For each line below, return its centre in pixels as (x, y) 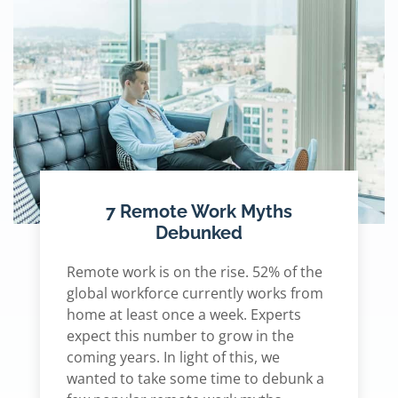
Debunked (199, 232)
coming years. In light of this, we (173, 357)
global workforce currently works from (195, 293)
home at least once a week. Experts (184, 314)
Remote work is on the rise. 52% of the (195, 271)
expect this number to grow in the (180, 335)
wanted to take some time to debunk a (195, 378)
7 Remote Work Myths (199, 211)
